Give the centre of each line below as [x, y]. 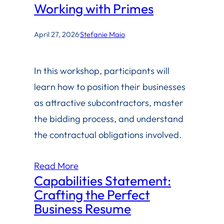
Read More [56, 165]
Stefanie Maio [102, 34]
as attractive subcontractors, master [109, 102]
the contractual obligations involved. [108, 134]
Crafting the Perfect [92, 194]
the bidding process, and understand [109, 118]
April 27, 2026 [56, 34]
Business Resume [82, 208]
